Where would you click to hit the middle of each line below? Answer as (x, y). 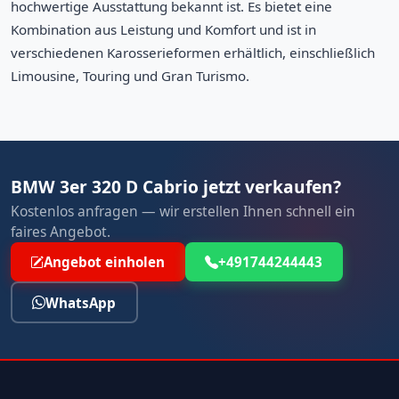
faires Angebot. (61, 231)
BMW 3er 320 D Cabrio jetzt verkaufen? (176, 186)
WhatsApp (81, 302)
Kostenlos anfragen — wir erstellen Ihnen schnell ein (183, 211)
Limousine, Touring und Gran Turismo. (130, 75)
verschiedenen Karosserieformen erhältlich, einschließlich (193, 52)
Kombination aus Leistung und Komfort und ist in (163, 29)
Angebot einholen (105, 261)
